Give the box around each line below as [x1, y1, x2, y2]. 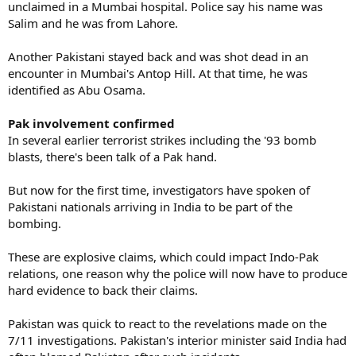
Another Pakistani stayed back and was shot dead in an [8, 48, 308, 64]
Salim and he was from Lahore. [8, 14, 178, 31]
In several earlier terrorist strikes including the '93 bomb [8, 131, 316, 148]
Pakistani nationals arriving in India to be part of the [8, 198, 292, 215]
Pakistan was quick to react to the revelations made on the [8, 315, 327, 331]
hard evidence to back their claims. [8, 281, 198, 298]
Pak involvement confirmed [8, 114, 175, 131]
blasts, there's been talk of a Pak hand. [8, 148, 217, 164]
